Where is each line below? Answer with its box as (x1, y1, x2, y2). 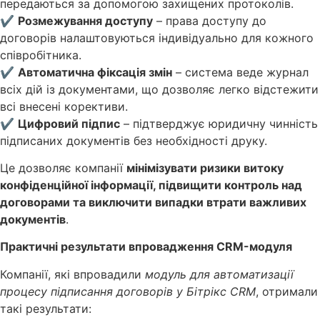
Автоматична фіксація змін (18, 64, 172, 79)
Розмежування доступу (18, 13, 153, 28)
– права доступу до (153, 13, 266, 28)
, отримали (256, 284, 318, 299)
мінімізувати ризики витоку (126, 161, 284, 176)
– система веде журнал (172, 64, 309, 79)
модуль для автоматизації (145, 266, 294, 281)
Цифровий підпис (18, 116, 120, 131)
